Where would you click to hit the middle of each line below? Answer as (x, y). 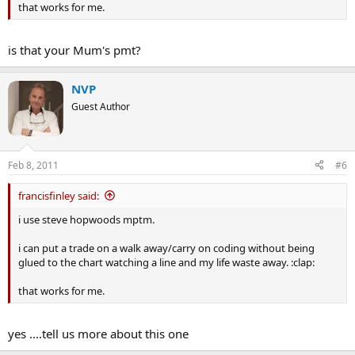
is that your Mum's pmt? (74, 50)
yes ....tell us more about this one (98, 334)
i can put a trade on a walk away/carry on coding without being (166, 248)
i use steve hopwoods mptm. (86, 219)
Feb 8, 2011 (33, 165)
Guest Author (101, 107)
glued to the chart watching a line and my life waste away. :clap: (166, 262)
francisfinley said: (59, 195)
